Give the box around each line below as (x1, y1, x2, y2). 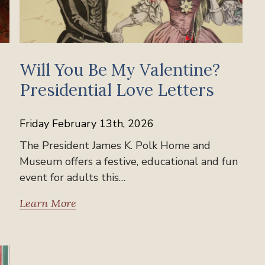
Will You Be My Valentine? (20, 59, 221, 80)
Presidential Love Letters (20, 79, 215, 101)
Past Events (38, 247, 83, 259)
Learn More (20, 196, 77, 210)
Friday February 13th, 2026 (20, 116, 154, 131)
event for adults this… (20, 170, 126, 185)
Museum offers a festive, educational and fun (20, 154, 238, 169)
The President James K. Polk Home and (20, 138, 211, 153)
